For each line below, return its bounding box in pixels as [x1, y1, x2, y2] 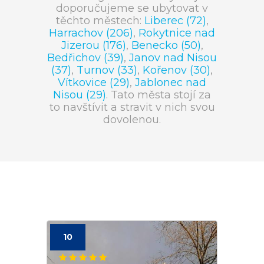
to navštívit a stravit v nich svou [49, 101, 215, 114]
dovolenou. [103, 113, 161, 126]
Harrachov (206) [49, 27, 133, 39]
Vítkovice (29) [58, 76, 130, 89]
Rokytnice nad [138, 27, 215, 39]
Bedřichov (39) [47, 51, 124, 64]
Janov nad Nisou [129, 51, 217, 64]
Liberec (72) [144, 14, 206, 27]
